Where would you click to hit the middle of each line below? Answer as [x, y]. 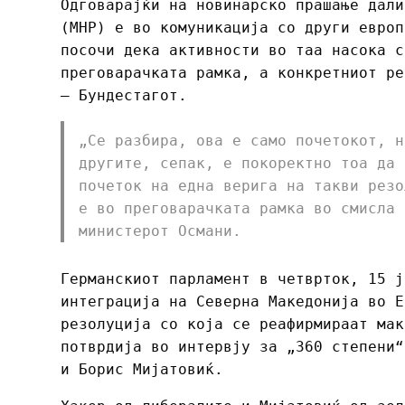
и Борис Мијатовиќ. [146, 369]
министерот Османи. [160, 231]
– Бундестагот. [124, 95]
